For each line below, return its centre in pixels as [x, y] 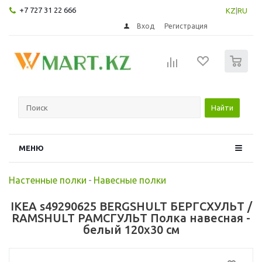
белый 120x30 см [131, 229]
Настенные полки [48, 180]
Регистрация [186, 26]
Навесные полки [130, 180]
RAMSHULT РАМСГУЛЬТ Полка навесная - [131, 218]
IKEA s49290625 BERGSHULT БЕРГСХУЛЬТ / [131, 206]
